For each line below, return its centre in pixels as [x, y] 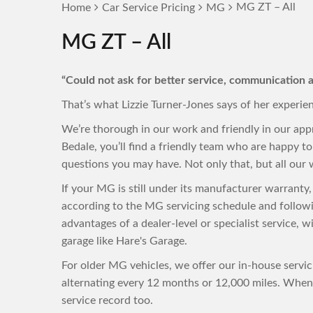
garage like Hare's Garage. [124, 241]
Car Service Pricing [148, 8]
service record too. [107, 300]
